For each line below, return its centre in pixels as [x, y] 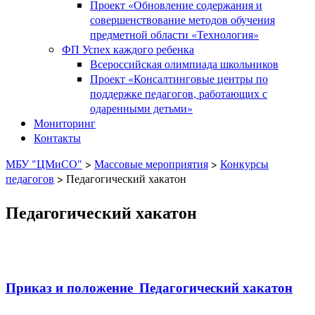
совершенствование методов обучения [182, 19]
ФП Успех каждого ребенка [128, 49]
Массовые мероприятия [151, 163]
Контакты [57, 137]
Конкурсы [244, 163]
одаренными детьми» [141, 108]
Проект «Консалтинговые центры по [179, 78]
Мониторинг [65, 123]
